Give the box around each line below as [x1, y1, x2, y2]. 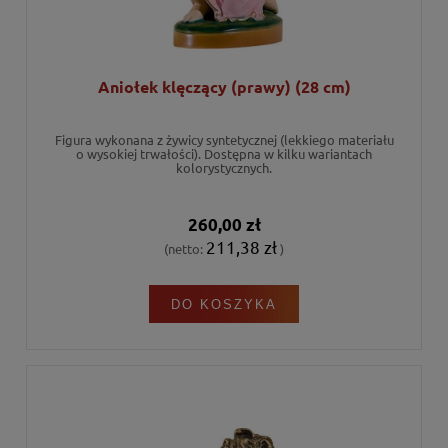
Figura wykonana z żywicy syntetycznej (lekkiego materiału [54, 131, 394, 149]
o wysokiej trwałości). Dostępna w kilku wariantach [76, 145, 372, 163]
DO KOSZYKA [171, 296, 277, 312]
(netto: [164, 239, 206, 257]
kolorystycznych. [176, 159, 272, 177]
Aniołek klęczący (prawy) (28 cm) [97, 76, 351, 98]
